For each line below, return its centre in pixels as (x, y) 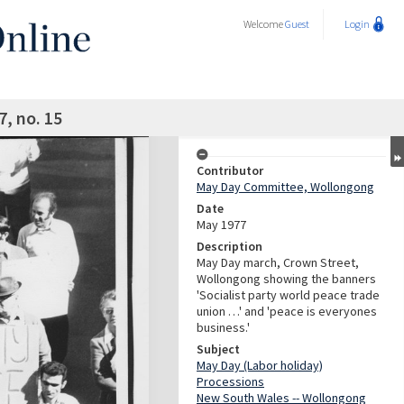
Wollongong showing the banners (286, 279)
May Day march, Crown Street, (278, 262)
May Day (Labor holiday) (260, 365)
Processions (230, 381)
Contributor (230, 170)
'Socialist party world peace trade (288, 295)
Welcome (264, 24)
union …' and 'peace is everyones (287, 311)
